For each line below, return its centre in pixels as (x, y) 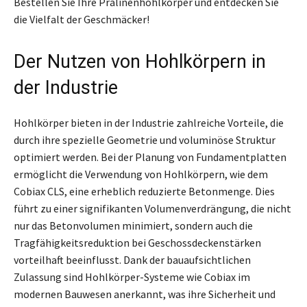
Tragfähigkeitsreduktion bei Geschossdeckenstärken (137, 242)
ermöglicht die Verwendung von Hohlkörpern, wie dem (141, 174)
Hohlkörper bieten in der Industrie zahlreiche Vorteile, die (149, 122)
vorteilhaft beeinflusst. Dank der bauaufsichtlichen (132, 259)
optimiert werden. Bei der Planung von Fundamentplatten (150, 157)
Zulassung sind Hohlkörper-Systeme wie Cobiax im (132, 277)
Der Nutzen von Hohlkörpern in (140, 61)
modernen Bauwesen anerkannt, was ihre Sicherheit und (145, 294)
